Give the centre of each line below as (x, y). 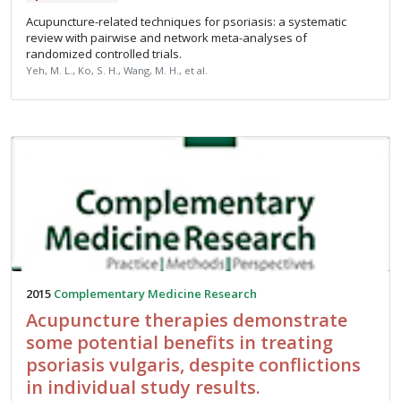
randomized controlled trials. (104, 53)
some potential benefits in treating (179, 342)
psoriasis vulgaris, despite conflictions (193, 364)
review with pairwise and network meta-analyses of (166, 37)
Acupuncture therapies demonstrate (187, 320)
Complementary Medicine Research (155, 293)
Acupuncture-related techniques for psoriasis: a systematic (186, 21)
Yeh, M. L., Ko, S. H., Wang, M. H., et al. (117, 70)
